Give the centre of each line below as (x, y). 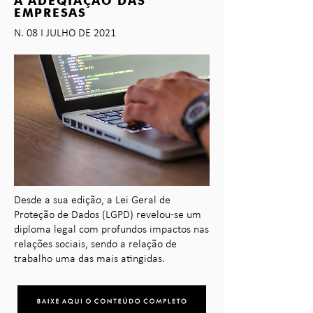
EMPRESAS (50, 13)
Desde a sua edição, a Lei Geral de (92, 201)
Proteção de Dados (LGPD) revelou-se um (108, 215)
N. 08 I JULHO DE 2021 (65, 34)
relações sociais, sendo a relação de (95, 245)
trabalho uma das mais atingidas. (89, 259)
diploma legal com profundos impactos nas (111, 230)
